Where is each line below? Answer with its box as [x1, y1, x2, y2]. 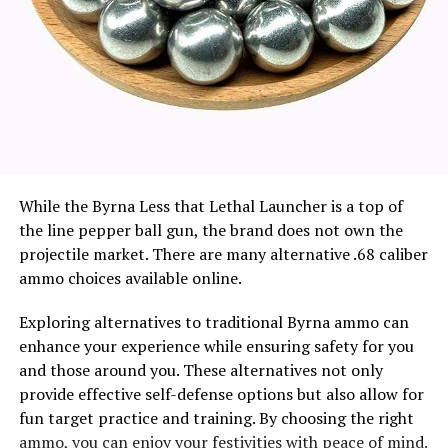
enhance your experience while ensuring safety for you [18, 334, 414, 357]
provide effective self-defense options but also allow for [18, 382, 424, 405]
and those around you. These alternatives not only [18, 358, 383, 381]
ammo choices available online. [18, 266, 242, 289]
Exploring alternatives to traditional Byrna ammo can [18, 310, 409, 333]
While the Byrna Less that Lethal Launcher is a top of [18, 194, 403, 217]
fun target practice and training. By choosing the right [18, 406, 414, 429]
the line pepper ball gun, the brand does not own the [18, 218, 403, 241]
